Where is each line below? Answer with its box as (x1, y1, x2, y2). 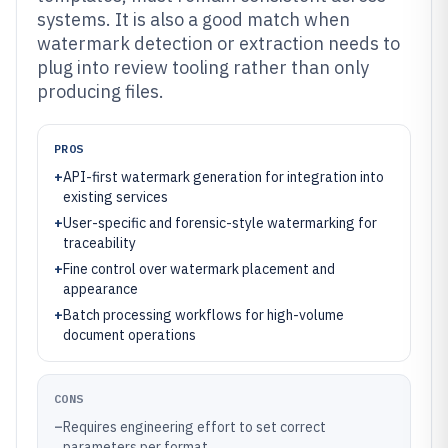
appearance (63, 280, 138, 298)
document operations (63, 326, 196, 344)
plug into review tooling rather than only (37, 56, 369, 79)
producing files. (37, 80, 164, 103)
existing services (63, 188, 168, 206)
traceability (63, 234, 136, 252)
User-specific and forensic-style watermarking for (63, 214, 377, 232)
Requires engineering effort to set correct (63, 418, 326, 436)
